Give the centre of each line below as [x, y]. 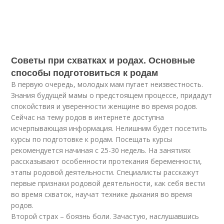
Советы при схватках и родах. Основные [103, 60]
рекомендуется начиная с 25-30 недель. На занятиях [101, 150]
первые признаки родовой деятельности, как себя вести [108, 183]
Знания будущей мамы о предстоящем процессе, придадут [112, 95]
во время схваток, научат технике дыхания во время [102, 194]
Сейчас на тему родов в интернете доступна [88, 117]
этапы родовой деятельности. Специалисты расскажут [105, 172]
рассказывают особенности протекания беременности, [107, 161]
